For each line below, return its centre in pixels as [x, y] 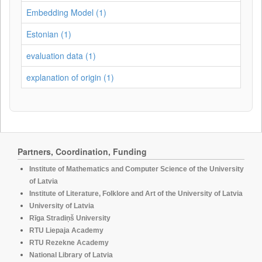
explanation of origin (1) [70, 77]
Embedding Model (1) [66, 12]
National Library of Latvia [71, 255]
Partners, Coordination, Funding [82, 151]
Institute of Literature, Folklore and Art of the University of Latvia [136, 194]
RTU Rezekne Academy [69, 243]
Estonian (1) [49, 34]
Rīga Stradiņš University [70, 218]
